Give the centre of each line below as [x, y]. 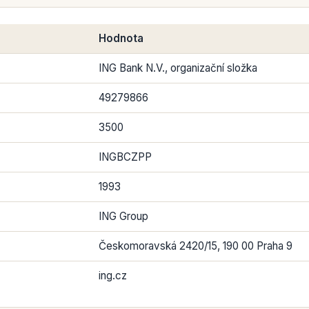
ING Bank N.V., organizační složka [178, 68]
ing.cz [113, 276]
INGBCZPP [125, 157]
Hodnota [121, 38]
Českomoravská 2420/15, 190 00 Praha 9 [196, 246]
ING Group [123, 216]
